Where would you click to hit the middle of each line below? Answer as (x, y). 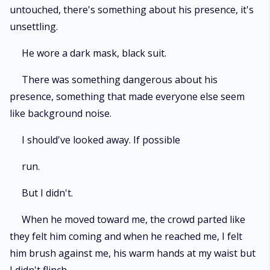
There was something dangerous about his (120, 80)
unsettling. (34, 27)
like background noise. (61, 113)
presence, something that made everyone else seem (127, 96)
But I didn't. (47, 193)
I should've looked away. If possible (101, 140)
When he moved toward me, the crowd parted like (133, 219)
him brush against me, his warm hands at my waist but (133, 253)
